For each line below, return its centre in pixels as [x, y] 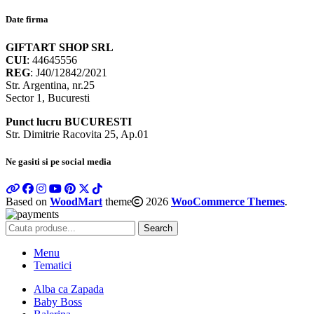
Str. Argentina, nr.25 [50, 85]
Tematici [53, 265]
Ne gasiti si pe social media [59, 161]
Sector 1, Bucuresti [48, 97]
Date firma [27, 20]
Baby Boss [58, 301]
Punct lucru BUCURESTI [69, 121]
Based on [28, 201]
